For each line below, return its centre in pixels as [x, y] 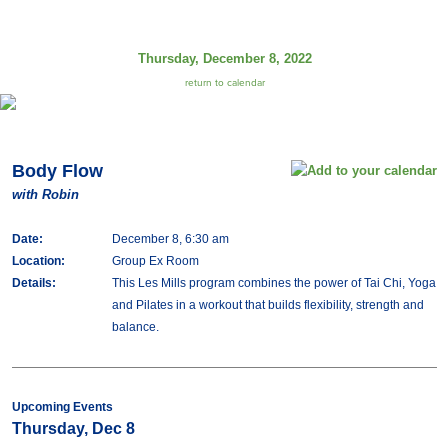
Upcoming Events [62, 407]
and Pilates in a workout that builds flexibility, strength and [267, 305]
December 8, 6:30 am [170, 239]
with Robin [45, 194]
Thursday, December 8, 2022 [224, 58]
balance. [135, 327]
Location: [38, 261]
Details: [33, 283]
